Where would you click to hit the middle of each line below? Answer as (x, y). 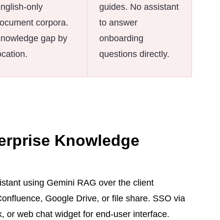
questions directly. (134, 54)
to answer (118, 22)
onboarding (121, 38)
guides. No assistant (139, 7)
